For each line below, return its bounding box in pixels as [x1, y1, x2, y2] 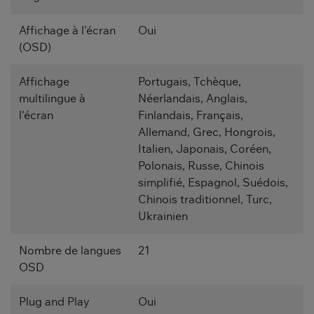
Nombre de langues [19, 245, 121, 257]
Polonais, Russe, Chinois [138, 160, 264, 172]
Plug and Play [19, 296, 90, 308]
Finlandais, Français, [138, 109, 243, 121]
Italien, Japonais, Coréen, [138, 143, 271, 155]
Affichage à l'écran [19, 25, 116, 36]
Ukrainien [138, 210, 188, 222]
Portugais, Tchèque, [138, 76, 241, 88]
